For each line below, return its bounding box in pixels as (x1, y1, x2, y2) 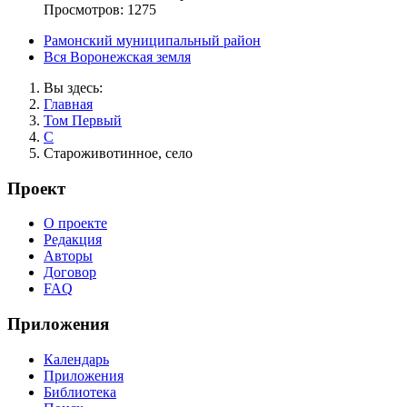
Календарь (44, 351, 109, 367)
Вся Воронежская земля (44, 48, 191, 65)
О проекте (44, 215, 107, 232)
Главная (44, 95, 93, 112)
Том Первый (44, 112, 122, 128)
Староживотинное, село (44, 144, 193, 161)
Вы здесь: (44, 79, 110, 95)
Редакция (44, 232, 102, 248)
